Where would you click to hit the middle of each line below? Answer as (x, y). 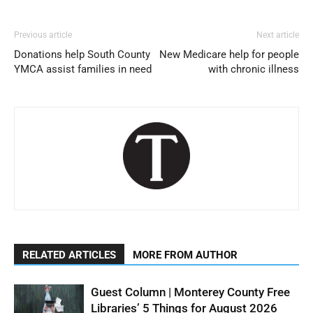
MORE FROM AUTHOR (185, 255)
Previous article (43, 35)
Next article (278, 35)
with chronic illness (254, 69)
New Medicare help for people (229, 54)
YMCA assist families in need (83, 69)
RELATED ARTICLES (69, 255)
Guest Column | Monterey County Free (190, 292)
